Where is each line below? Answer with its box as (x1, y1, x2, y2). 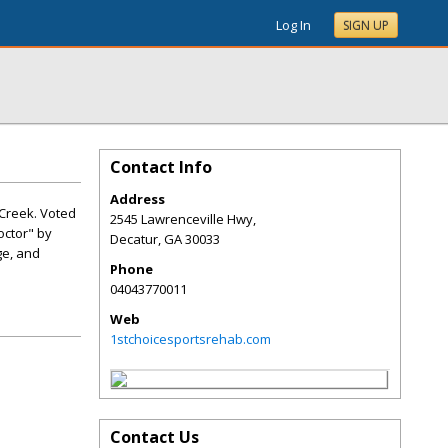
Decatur (110, 230, 158, 248)
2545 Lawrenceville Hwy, (110, 210, 256, 228)
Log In (276, 16, 311, 34)
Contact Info (110, 156, 212, 178)
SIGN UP (343, 17, 389, 34)
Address (110, 190, 165, 208)
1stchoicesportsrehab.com (110, 330, 271, 348)
